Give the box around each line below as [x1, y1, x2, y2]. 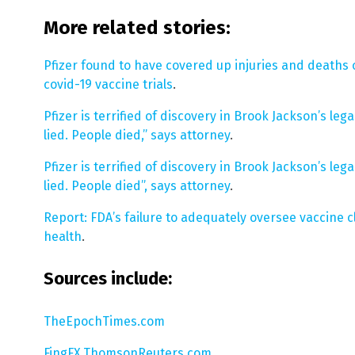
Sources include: [44, 268, 172, 290]
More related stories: [44, 17, 231, 40]
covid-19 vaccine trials [44, 77, 173, 93]
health [44, 229, 82, 245]
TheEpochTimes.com [44, 313, 165, 329]
